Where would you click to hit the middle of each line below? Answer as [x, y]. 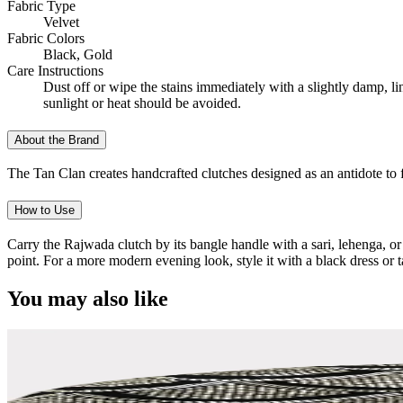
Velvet [61, 22]
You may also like [88, 298]
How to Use [45, 210]
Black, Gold [78, 54]
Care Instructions [55, 70]
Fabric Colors [46, 38]
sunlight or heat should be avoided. [142, 103]
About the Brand [57, 139]
